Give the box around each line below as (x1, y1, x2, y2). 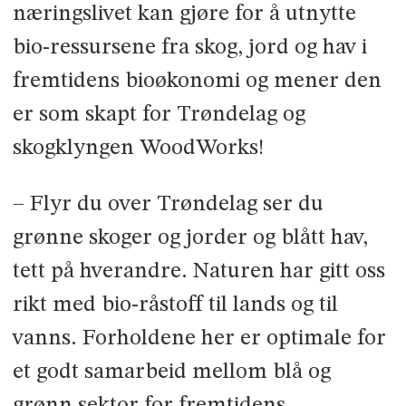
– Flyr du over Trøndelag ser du (12, 193, 324, 217)
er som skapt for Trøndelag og (12, 103, 305, 127)
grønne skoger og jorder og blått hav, (12, 227, 368, 250)
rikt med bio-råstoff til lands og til (12, 294, 338, 317)
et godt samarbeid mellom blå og (12, 361, 331, 384)
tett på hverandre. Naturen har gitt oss (12, 260, 385, 284)
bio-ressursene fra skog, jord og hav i (12, 36, 367, 60)
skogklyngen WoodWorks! (12, 137, 265, 160)
